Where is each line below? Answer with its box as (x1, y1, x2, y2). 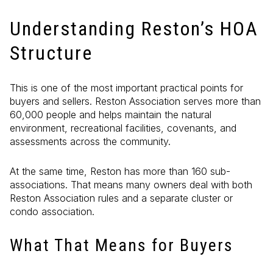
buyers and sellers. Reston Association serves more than (10, 95, 261, 108)
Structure (10, 41, 93, 65)
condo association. (10, 205, 94, 218)
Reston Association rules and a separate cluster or (10, 191, 233, 204)
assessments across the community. (10, 135, 171, 148)
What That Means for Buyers (10, 235, 233, 255)
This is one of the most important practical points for (10, 82, 243, 94)
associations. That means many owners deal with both (10, 178, 252, 191)
